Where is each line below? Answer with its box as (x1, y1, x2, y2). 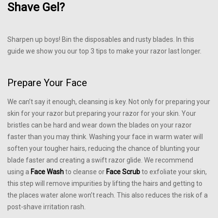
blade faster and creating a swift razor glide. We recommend (7, 156, 193, 164)
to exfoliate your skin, (140, 167, 207, 176)
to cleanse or (64, 167, 106, 176)
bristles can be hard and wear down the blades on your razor (7, 121, 192, 129)
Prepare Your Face (7, 76, 87, 89)
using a (7, 167, 31, 176)
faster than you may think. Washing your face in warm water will (7, 132, 203, 141)
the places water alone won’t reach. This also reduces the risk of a (7, 191, 208, 199)
